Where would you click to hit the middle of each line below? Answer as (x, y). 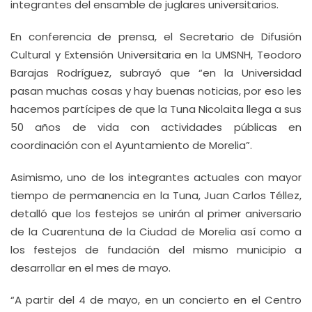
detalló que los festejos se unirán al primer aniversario (156, 213)
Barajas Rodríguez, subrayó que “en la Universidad (156, 73)
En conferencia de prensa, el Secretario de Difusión (156, 37)
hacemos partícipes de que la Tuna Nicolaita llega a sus (156, 109)
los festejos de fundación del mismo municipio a (156, 250)
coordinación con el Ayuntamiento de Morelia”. (131, 145)
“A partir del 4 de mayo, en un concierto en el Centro (156, 300)
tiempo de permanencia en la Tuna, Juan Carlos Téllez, (156, 195)
